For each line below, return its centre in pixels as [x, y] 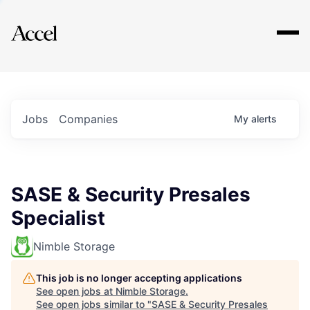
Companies [88, 119]
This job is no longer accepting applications [139, 278]
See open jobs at [76, 291]
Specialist [58, 218]
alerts [264, 119]
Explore [54, 24]
